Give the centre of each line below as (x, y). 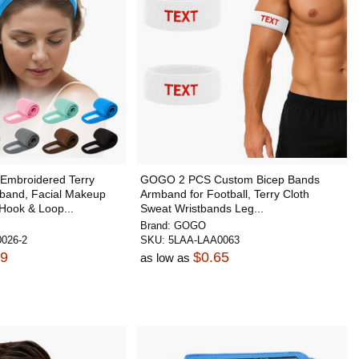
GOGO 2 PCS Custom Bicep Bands (230, 179)
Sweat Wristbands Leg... (202, 208)
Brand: (157, 226)
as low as (166, 258)
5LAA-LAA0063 (204, 240)
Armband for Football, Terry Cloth (224, 194)
